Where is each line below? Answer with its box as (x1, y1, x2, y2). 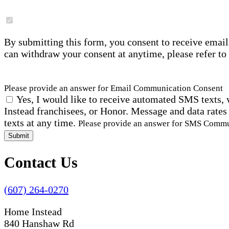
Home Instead (4, 206, 62, 218)
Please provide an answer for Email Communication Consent (4, 83, 223, 94)
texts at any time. (4, 117, 78, 129)
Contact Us (4, 154, 78, 171)
